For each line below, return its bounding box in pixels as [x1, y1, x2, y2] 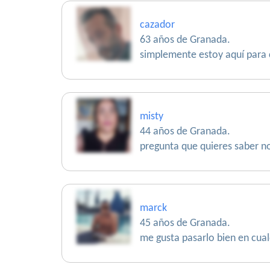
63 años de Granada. [140, 34, 230, 46]
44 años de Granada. [140, 126, 230, 137]
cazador [140, 19, 175, 31]
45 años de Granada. [140, 218, 230, 229]
